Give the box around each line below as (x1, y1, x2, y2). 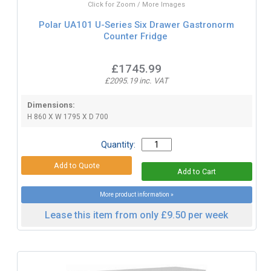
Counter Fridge (103, 31, 168, 42)
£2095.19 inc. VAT (105, 76, 169, 85)
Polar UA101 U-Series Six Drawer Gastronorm (39, 19, 235, 31)
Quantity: (101, 139, 136, 149)
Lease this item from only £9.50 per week (45, 209, 229, 221)
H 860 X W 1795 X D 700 (27, 112, 108, 121)
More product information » (99, 191, 174, 198)
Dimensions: (27, 100, 75, 109)
